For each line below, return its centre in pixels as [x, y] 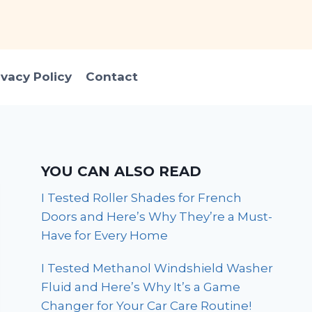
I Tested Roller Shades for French [142, 197]
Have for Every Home [105, 235]
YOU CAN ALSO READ [122, 171]
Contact [111, 77]
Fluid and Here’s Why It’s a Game [141, 287]
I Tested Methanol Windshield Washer [157, 268]
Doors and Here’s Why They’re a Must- [157, 216]
